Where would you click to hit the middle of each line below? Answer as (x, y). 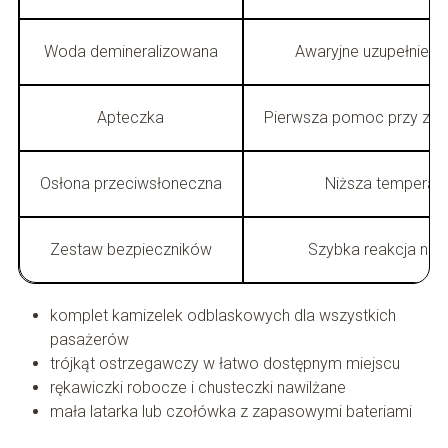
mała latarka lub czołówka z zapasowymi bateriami (230, 412)
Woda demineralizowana (130, 52)
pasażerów (89, 340)
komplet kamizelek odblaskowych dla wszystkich (222, 316)
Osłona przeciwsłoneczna (130, 184)
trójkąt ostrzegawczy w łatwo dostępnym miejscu (224, 364)
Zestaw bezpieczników (130, 250)
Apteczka (131, 118)
